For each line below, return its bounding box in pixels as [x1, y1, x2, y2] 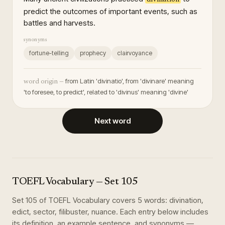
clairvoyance [117, 49, 152, 57]
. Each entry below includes [116, 207, 208, 216]
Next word [94, 116, 131, 126]
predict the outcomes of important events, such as [24, 7, 197, 16]
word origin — [24, 78, 64, 85]
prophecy [80, 49, 106, 57]
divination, [169, 195, 203, 205]
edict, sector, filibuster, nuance [12, 207, 116, 216]
